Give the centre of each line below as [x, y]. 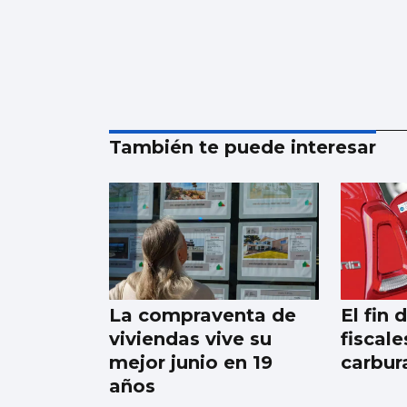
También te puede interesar [243, 147]
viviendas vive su [190, 339]
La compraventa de [203, 316]
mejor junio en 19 [191, 363]
